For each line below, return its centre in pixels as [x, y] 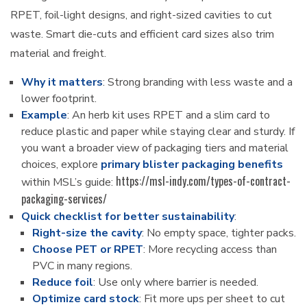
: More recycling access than [210, 250]
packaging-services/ [64, 199]
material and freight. [58, 54]
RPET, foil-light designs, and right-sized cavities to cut [141, 15]
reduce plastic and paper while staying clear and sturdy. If [158, 132]
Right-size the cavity [87, 233]
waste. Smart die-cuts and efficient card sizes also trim [142, 35]
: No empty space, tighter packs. [219, 233]
